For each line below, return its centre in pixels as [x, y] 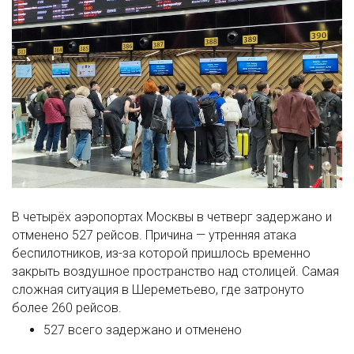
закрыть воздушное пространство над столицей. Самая [175, 272]
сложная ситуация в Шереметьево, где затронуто [158, 290]
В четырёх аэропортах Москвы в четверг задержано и [172, 217]
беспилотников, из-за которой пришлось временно [161, 254]
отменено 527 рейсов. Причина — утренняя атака [154, 235]
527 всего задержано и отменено [143, 330]
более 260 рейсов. [67, 308]
